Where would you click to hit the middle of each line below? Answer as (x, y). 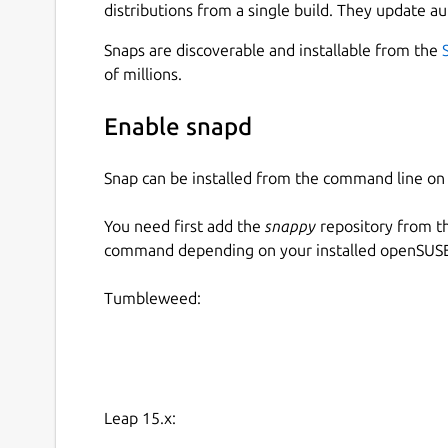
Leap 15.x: (140, 417)
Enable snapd (178, 127)
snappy (290, 225)
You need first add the (184, 225)
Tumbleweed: (152, 297)
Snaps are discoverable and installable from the (273, 49)
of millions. (143, 73)
